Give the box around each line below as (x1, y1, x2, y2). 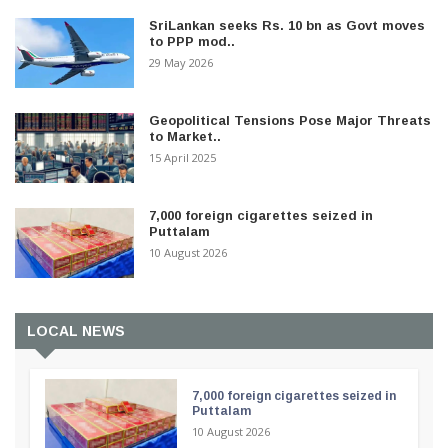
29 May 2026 (149, 54, 214, 70)
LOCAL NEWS (27, 322, 125, 339)
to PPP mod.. (149, 33, 236, 49)
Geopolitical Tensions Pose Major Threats (149, 112, 432, 128)
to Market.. (149, 128, 222, 144)
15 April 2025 (149, 149, 217, 165)
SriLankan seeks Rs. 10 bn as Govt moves (149, 17, 426, 33)
